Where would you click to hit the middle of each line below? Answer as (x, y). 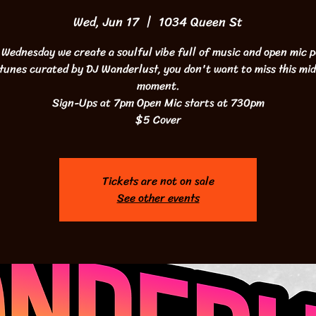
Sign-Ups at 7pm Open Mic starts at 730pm (158, 103)
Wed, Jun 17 (106, 22)
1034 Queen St (201, 22)
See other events (158, 198)
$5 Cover (158, 120)
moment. (158, 86)
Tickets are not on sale (158, 181)
